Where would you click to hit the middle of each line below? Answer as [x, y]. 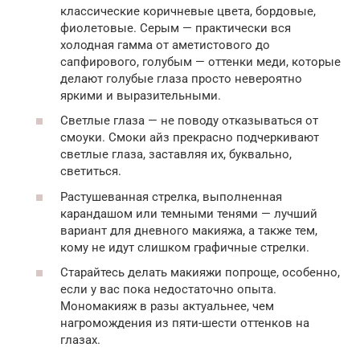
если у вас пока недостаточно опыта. [168, 289]
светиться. [91, 171]
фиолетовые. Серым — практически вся [176, 28]
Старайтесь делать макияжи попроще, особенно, [200, 272]
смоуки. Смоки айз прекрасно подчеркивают [190, 137]
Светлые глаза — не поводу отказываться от [189, 121]
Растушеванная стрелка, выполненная [171, 196]
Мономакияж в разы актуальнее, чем [167, 306]
